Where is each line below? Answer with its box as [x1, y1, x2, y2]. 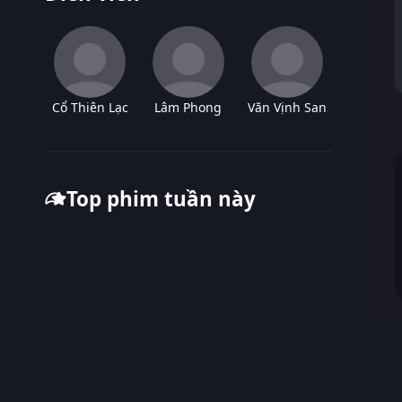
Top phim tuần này [66, 184, 256, 213]
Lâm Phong [154, 98, 223, 116]
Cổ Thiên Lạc [51, 98, 128, 116]
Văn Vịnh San [247, 98, 327, 116]
